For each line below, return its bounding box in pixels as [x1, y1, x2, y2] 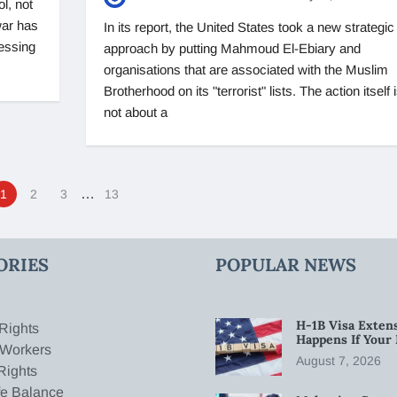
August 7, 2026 [296, 353, 382, 368]
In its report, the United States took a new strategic [103, 19, 394, 35]
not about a [103, 104, 167, 120]
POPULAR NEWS [215, 253, 357, 276]
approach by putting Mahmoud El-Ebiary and [103, 40, 361, 56]
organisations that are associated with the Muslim [103, 61, 388, 77]
